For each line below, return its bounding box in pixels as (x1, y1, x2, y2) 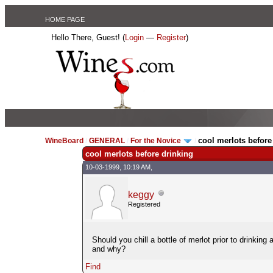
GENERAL (89, 136, 126, 145)
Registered (127, 200, 160, 208)
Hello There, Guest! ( (51, 33, 126, 42)
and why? (91, 244, 126, 253)
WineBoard (45, 136, 84, 145)
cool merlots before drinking (85, 149, 193, 158)
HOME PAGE (45, 16, 85, 23)
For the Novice (130, 136, 182, 145)
